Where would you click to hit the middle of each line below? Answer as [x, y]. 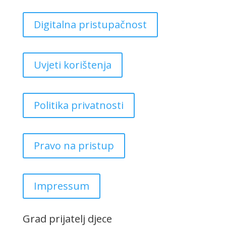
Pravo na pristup [74, 146]
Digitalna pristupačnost [90, 24]
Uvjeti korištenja [72, 65]
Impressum [61, 186]
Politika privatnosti [78, 105]
